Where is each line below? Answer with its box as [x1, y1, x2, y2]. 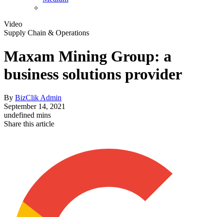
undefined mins [4, 111, 51, 120]
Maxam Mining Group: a [4, 47, 171, 65]
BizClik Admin [15, 93, 62, 102]
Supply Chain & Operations [4, 28, 89, 37]
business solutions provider [4, 65, 182, 83]
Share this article [4, 120, 54, 128]
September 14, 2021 [4, 102, 65, 111]
